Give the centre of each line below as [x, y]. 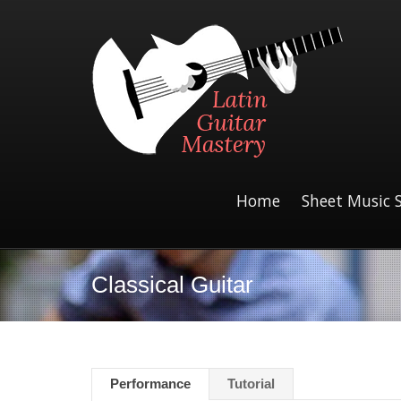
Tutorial [251, 383]
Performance [150, 383]
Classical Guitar [172, 284]
